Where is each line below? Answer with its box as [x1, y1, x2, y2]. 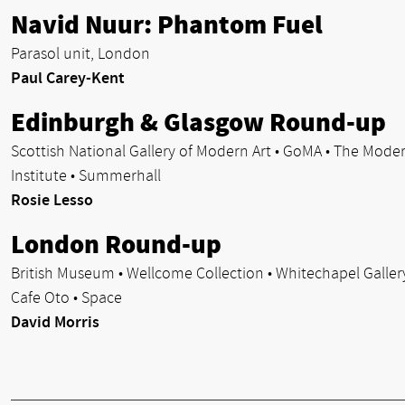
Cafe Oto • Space [11, 288, 122, 308]
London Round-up [11, 230, 221, 261]
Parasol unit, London [11, 44, 150, 64]
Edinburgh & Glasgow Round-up [11, 108, 386, 139]
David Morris [11, 313, 99, 333]
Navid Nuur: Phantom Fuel [11, 10, 323, 42]
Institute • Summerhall [11, 166, 161, 186]
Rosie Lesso [11, 191, 93, 211]
